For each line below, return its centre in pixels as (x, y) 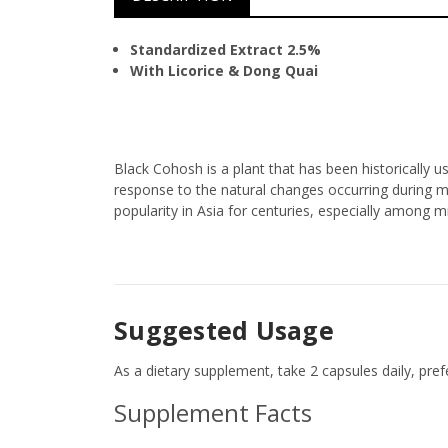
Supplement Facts (213, 412)
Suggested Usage (224, 330)
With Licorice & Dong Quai (224, 71)
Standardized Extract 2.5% (226, 50)
